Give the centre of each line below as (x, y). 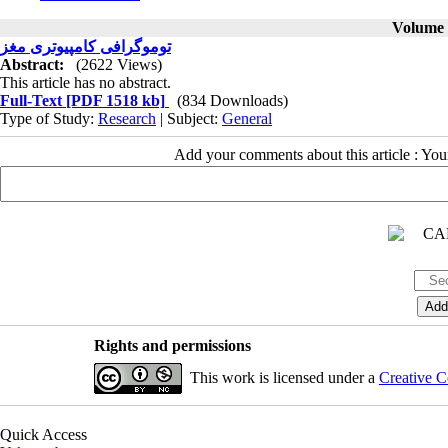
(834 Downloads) (232, 100)
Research (127, 118)
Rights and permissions (172, 345)
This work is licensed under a (284, 377)
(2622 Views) (119, 64)
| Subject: (189, 118)
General (247, 118)
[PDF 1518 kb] (113, 100)
